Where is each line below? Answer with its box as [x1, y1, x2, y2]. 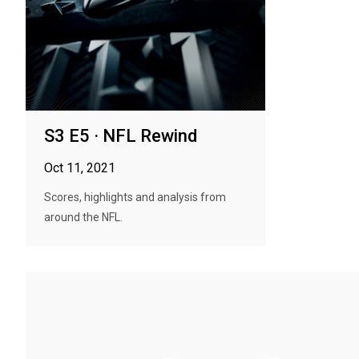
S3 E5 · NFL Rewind [44, 126, 197, 146]
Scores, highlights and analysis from [44, 191, 226, 204]
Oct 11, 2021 [44, 160, 115, 175]
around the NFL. [44, 211, 123, 224]
